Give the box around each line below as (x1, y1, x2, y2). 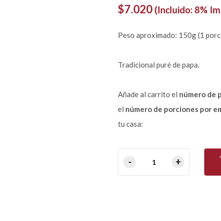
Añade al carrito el (118, 89, 179, 99)
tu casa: (118, 119, 143, 128)
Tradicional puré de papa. (118, 60, 199, 69)
